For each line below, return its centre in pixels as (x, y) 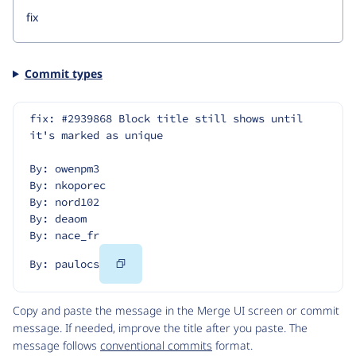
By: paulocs (64, 264)
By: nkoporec (68, 186)
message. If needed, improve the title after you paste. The (160, 328)
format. (232, 346)
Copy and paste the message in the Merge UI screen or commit (176, 311)
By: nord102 (64, 202)
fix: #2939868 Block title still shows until (166, 119)
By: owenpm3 (64, 169)
